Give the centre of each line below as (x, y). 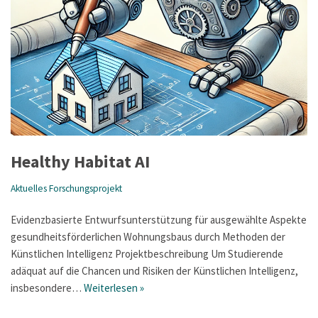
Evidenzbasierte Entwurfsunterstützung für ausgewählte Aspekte (159, 220)
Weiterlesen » (114, 288)
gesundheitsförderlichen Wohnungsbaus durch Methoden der (148, 237)
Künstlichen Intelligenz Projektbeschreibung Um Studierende (147, 254)
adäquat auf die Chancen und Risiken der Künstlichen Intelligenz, (154, 271)
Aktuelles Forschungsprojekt (66, 189)
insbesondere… (47, 288)
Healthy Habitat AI (80, 162)
